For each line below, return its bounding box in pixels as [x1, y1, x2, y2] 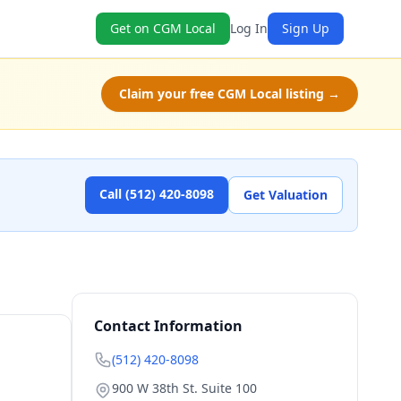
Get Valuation [243, 186, 328, 203]
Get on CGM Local [110, 20, 216, 37]
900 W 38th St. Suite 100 [112, 380, 257, 397]
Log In [230, 20, 268, 37]
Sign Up [282, 20, 329, 37]
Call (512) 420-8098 [99, 185, 214, 202]
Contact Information [94, 316, 243, 336]
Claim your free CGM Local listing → [119, 85, 340, 102]
